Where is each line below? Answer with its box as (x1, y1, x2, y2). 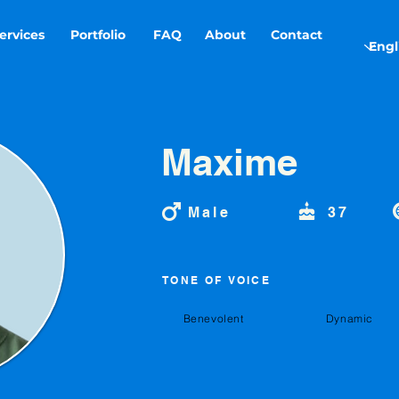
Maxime (161, 140, 297, 184)
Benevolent (183, 312, 244, 325)
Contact (271, 27, 322, 43)
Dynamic (325, 312, 374, 325)
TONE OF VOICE (162, 273, 272, 287)
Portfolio (70, 27, 126, 43)
